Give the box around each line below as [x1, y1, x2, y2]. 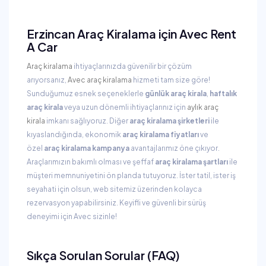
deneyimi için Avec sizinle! [27, 212, 117, 221]
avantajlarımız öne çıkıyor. [129, 144, 220, 153]
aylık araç [187, 103, 218, 112]
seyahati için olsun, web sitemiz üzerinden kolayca [27, 185, 202, 194]
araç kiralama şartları [155, 157, 228, 166]
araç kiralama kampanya [44, 144, 129, 153]
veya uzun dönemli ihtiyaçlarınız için [63, 103, 187, 112]
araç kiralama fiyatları [122, 130, 199, 139]
